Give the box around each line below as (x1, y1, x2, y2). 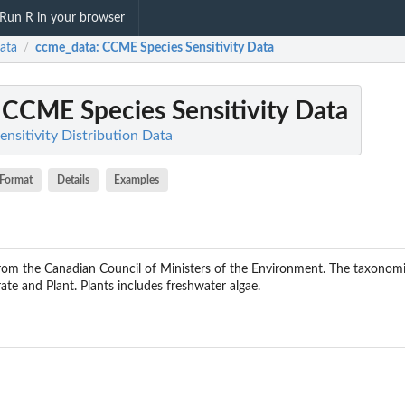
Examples (114, 174, 160, 185)
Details (57, 174, 90, 185)
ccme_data (35, 42, 96, 55)
